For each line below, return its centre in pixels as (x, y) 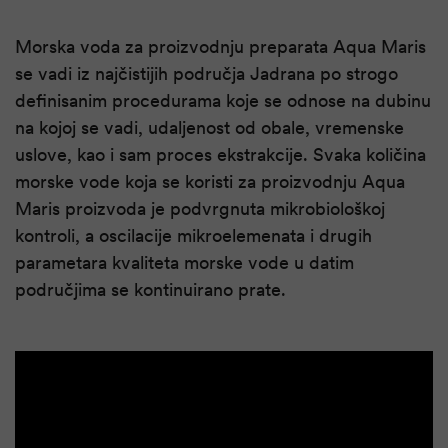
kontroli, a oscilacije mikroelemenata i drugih (193, 236)
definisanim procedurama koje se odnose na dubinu (223, 101)
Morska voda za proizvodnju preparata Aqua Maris (220, 47)
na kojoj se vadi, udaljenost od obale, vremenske (209, 128)
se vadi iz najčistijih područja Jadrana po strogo (206, 74)
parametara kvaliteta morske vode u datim (184, 263)
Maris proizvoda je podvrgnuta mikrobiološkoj (200, 209)
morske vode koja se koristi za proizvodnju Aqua (210, 182)
